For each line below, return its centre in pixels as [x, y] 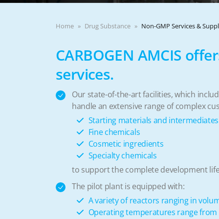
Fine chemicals [114, 132]
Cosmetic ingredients [126, 144]
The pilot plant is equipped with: [128, 186]
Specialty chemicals [122, 155]
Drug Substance [108, 26]
